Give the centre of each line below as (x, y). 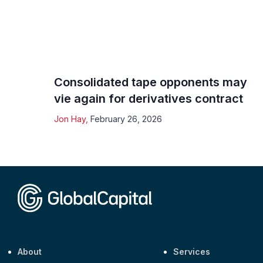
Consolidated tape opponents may (151, 82)
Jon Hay (70, 119)
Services (192, 252)
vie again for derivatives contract (149, 98)
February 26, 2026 (126, 119)
